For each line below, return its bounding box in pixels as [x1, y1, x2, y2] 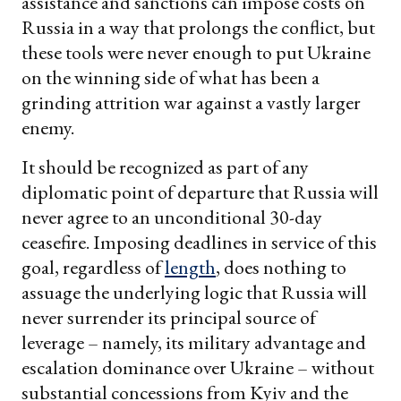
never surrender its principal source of [21, 304, 316, 331]
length [165, 254, 216, 281]
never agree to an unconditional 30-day [21, 204, 322, 231]
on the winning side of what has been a [21, 64, 320, 91]
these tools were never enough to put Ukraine [21, 39, 371, 66]
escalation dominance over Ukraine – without [21, 354, 374, 381]
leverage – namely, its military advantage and [21, 329, 366, 356]
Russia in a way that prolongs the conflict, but [21, 14, 375, 41]
